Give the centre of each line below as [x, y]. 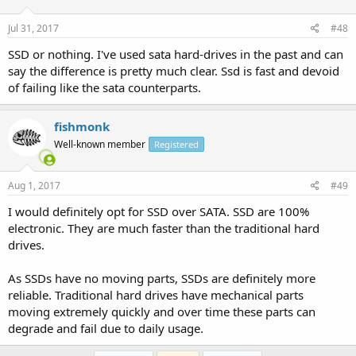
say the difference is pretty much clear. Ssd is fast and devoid [174, 71]
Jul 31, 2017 [33, 29]
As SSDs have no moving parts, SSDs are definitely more [162, 278]
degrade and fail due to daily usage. [106, 328]
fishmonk [82, 127]
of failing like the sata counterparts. [104, 88]
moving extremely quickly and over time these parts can [162, 311]
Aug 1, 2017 [34, 185]
